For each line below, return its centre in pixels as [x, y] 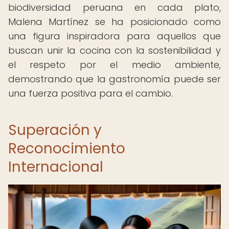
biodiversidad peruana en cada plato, [114, 7]
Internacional [56, 167]
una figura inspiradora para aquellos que [114, 36]
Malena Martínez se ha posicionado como [114, 22]
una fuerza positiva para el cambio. [90, 93]
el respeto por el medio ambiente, [114, 65]
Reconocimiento [67, 148]
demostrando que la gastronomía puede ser [114, 79]
